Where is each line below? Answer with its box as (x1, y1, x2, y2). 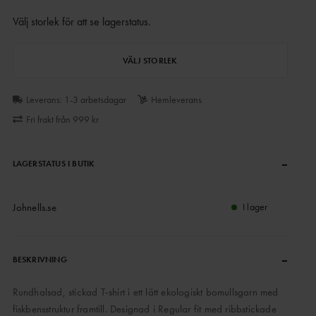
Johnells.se (12, 200, 56, 214)
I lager (243, 200, 268, 213)
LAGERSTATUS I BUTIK (12, 158, 95, 169)
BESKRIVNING (12, 254, 67, 265)
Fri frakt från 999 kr (25, 113, 99, 126)
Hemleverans (150, 93, 202, 106)
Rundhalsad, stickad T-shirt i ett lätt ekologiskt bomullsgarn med (12, 285, 279, 299)
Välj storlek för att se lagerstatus (12, 14, 148, 29)
